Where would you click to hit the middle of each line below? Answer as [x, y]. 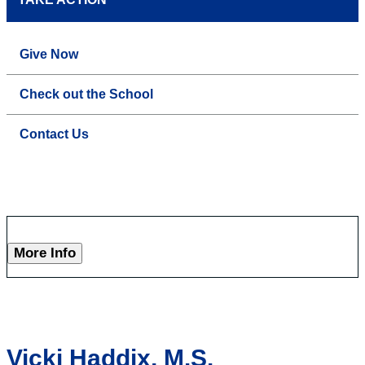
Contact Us [54, 134]
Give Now [49, 55]
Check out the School [86, 95]
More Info [45, 253]
